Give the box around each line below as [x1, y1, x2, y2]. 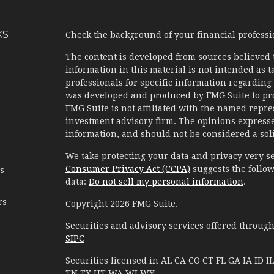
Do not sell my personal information [88, 177, 243, 187]
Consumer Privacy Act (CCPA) [65, 164, 190, 174]
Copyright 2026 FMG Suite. [65, 199, 178, 209]
